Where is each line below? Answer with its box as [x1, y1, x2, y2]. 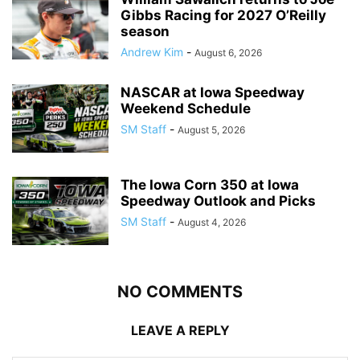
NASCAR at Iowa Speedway [121, 84, 305, 100]
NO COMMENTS [117, 282, 243, 301]
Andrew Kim [121, 45, 183, 59]
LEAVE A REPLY [130, 322, 230, 338]
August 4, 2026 [178, 216, 246, 228]
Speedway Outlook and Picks [121, 193, 316, 209]
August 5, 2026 [178, 124, 245, 136]
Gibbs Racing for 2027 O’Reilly [121, 7, 326, 23]
